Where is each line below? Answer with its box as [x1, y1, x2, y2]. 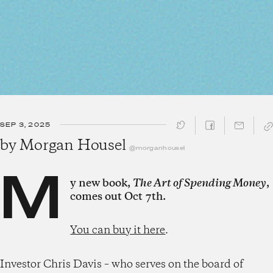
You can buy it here [70, 222, 166, 238]
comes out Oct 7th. [70, 189, 166, 204]
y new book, [70, 175, 133, 191]
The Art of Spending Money [133, 175, 267, 191]
